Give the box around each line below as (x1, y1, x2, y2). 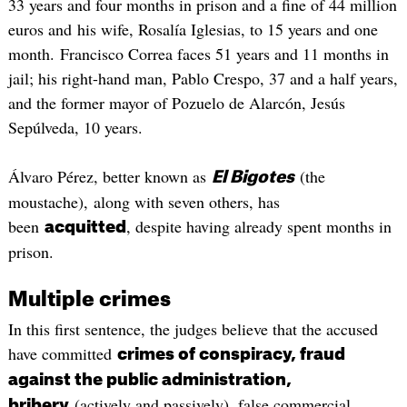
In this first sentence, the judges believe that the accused (7, 318, 378, 341)
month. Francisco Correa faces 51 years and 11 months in (7, 43, 389, 65)
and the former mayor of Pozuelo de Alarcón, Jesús (7, 92, 345, 114)
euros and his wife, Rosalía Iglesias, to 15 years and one (7, 18, 378, 41)
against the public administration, (7, 372, 292, 389)
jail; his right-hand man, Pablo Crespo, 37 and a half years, (7, 67, 398, 90)
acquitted (44, 218, 126, 235)
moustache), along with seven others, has (7, 190, 280, 213)
